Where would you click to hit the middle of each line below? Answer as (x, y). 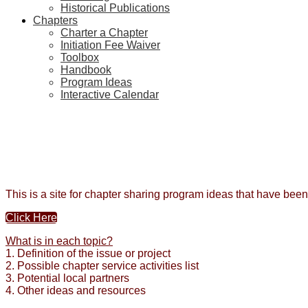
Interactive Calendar (110, 95)
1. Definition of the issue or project (88, 253)
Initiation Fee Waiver (110, 45)
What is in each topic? (59, 241)
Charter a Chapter (104, 33)
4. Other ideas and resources (76, 290)
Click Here (31, 218)
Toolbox (80, 57)
